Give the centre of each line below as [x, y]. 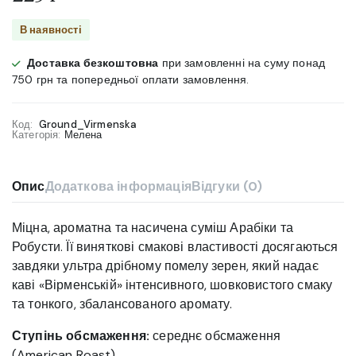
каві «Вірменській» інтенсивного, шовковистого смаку [172, 285]
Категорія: [37, 135]
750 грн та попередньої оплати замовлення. [131, 80]
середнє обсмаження [215, 336]
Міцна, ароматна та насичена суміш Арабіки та [153, 228]
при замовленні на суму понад [242, 63]
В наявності [51, 30]
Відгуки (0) [227, 187]
